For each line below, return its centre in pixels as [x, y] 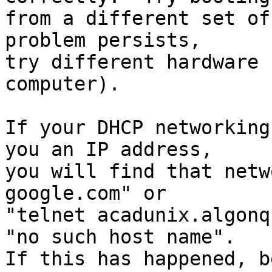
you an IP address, [109, 149]
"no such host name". [120, 237]
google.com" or [86, 193]
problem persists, [103, 40]
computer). [63, 84]
